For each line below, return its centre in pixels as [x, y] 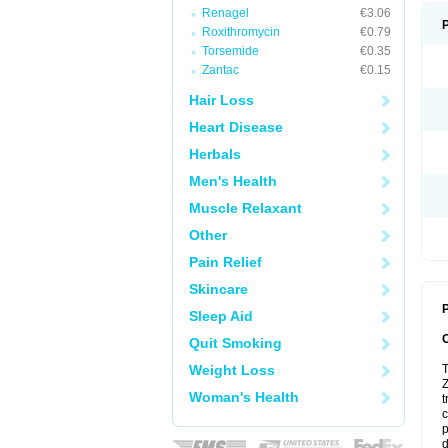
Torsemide [230, 51]
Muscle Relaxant [245, 208]
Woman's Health [244, 397]
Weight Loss [232, 370]
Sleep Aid [221, 316]
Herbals [215, 154]
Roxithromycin [241, 32]
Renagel [225, 13]
